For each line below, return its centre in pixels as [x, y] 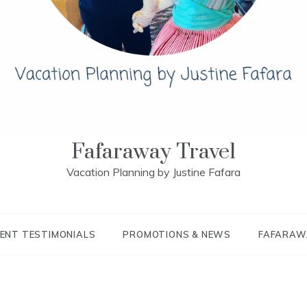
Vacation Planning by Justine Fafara [153, 172]
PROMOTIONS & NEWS [177, 234]
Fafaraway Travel [153, 152]
